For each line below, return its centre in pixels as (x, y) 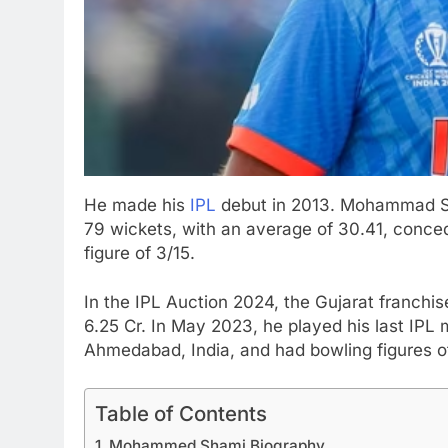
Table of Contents (181, 413)
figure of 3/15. (139, 252)
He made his (137, 204)
